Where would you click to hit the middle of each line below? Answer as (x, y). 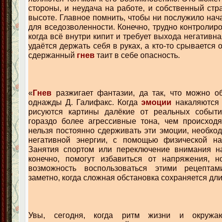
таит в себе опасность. (139, 55)
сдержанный (53, 55)
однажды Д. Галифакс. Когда (85, 102)
